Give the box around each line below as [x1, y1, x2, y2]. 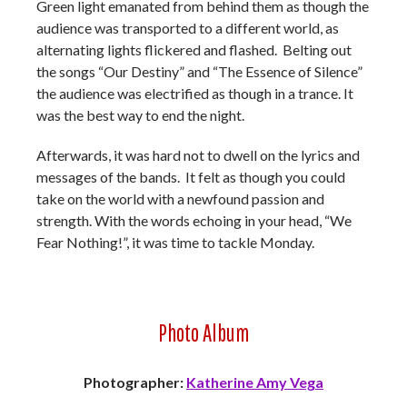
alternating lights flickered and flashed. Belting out [36, 41, 352, 58]
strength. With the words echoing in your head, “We [36, 212, 352, 229]
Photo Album [157, 319, 250, 346]
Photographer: [84, 373, 184, 391]
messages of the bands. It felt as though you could [36, 168, 345, 185]
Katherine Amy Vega [186, 373, 323, 391]
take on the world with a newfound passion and [36, 190, 324, 207]
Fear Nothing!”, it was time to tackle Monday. [36, 233, 314, 251]
